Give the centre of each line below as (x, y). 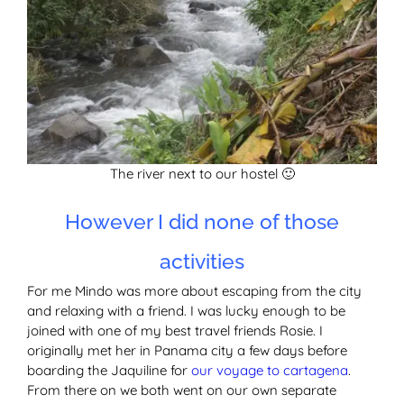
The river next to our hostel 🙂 (202, 174)
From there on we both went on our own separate (182, 390)
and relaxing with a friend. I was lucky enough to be (186, 311)
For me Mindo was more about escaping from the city (194, 291)
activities (202, 262)
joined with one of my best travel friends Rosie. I (175, 331)
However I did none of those (202, 222)
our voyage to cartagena (270, 371)
